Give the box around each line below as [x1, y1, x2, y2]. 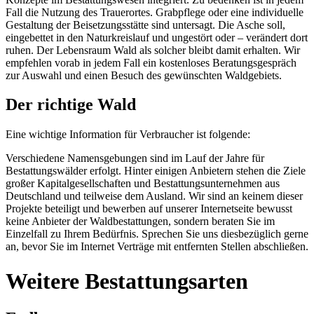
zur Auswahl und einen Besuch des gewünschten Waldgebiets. [6, 69, 282, 81]
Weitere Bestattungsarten [6, 268, 248, 294]
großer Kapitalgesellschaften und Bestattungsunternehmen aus [6, 177, 280, 190]
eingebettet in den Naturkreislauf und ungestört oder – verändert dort [6, 31, 308, 43]
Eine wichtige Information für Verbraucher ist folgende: [6, 128, 250, 141]
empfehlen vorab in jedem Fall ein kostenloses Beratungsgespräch [6, 56, 296, 69]
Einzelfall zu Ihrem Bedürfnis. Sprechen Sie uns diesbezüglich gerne [6, 228, 308, 240]
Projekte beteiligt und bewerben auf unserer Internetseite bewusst [6, 203, 292, 215]
